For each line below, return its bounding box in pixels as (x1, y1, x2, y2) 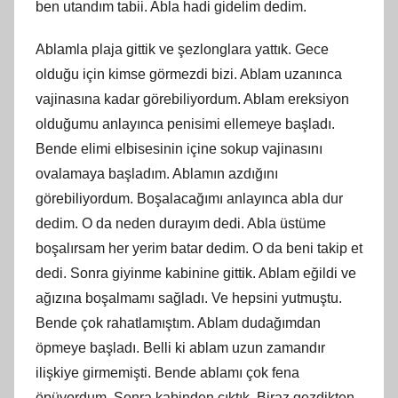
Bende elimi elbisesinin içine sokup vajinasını (36, 140, 322, 156)
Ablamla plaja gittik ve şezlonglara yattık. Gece (36, 41, 329, 57)
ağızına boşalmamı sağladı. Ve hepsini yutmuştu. (36, 290, 342, 306)
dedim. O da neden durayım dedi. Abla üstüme (36, 215, 326, 231)
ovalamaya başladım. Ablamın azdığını (36, 165, 278, 181)
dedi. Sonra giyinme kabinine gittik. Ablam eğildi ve (36, 265, 356, 281)
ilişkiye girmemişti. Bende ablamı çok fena (36, 364, 299, 380)
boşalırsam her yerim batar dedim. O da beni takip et (36, 240, 362, 256)
